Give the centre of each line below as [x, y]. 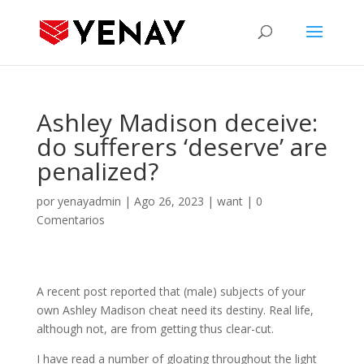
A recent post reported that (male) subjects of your [171, 291]
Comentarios [70, 220]
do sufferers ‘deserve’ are [182, 147]
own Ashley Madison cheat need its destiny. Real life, [175, 310]
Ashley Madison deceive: [177, 122]
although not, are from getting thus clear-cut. [155, 329]
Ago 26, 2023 [169, 201]
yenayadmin [89, 201]
